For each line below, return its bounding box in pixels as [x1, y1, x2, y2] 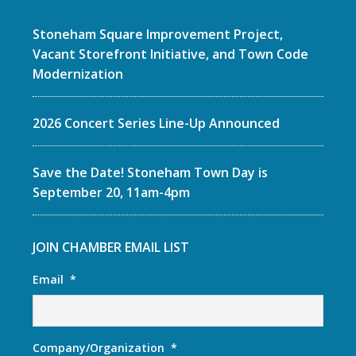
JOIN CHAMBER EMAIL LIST [32, 238, 189, 256]
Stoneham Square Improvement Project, [32, 25, 283, 43]
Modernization [32, 65, 123, 83]
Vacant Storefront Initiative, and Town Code [32, 45, 308, 63]
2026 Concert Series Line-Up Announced [32, 114, 280, 132]
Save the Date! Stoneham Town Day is [32, 164, 268, 181]
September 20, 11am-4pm [32, 184, 190, 201]
